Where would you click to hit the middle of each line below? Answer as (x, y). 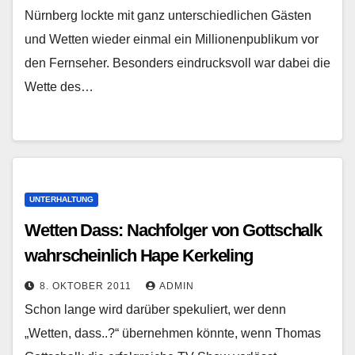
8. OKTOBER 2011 (87, 286)
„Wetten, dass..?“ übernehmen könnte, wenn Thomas (173, 333)
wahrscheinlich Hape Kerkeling (139, 256)
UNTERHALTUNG (61, 199)
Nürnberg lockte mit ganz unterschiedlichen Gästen (168, 15)
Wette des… (59, 87)
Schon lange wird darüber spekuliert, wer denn (155, 309)
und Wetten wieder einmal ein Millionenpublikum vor (172, 39)
